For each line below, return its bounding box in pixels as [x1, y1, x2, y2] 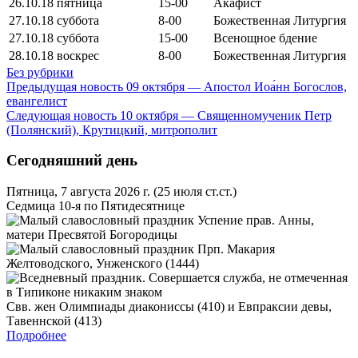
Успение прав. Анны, [194, 213, 314, 228]
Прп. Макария [194, 242, 275, 257]
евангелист [6, 93, 67, 108]
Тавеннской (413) [6, 314, 101, 328]
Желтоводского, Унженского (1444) [6, 257, 199, 271]
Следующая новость [6, 108, 117, 122]
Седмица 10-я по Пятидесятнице [6, 199, 185, 213]
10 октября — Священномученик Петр [117, 108, 332, 122]
